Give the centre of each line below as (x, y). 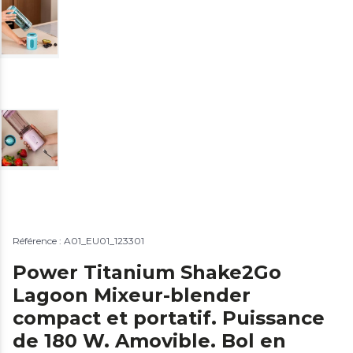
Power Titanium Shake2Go (147, 272)
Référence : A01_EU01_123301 (78, 240)
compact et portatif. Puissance (169, 318)
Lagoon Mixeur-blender (132, 295)
